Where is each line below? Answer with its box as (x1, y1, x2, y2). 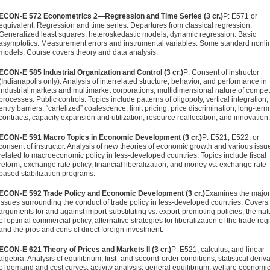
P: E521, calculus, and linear (171, 245, 265, 254)
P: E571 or (223, 12, 257, 20)
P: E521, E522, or (202, 133, 259, 142)
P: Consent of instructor (183, 68, 259, 77)
